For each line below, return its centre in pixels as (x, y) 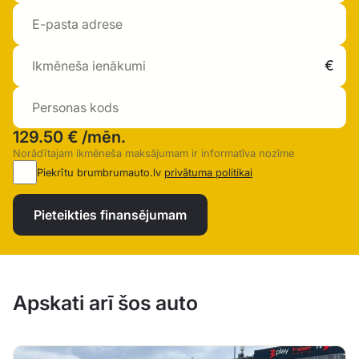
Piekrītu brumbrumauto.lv (101, 172)
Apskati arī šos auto (105, 303)
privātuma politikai (208, 172)
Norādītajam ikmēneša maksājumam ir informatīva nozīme (153, 153)
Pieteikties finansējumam (110, 214)
